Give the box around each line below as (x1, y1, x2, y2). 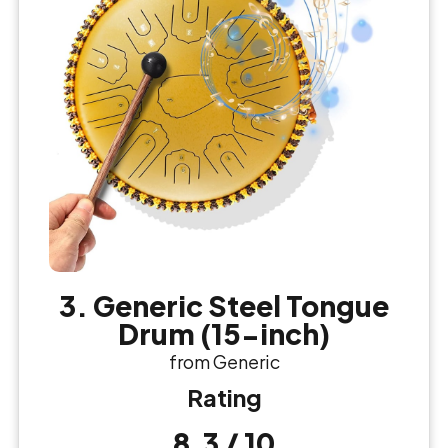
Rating (186, 382, 262, 413)
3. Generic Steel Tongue (59, 288, 389, 324)
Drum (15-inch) (118, 316, 330, 352)
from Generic (168, 350, 280, 374)
